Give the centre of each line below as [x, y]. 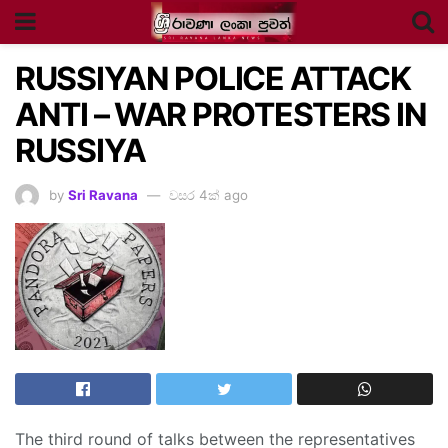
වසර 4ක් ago [208, 194]
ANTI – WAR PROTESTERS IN [221, 114]
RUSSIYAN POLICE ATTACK [213, 78]
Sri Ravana [103, 194]
